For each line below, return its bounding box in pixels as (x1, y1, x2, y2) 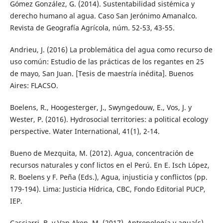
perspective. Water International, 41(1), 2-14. (9, 126, 160, 136)
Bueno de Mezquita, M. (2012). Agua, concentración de (9, 148, 194, 158)
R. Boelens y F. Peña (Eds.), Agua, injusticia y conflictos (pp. (9, 172, 208, 182)
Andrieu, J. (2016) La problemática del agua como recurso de (9, 45, 213, 55)
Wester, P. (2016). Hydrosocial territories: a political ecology (9, 114, 208, 124)
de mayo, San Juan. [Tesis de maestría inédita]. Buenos (9, 69, 194, 79)
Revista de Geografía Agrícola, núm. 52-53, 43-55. (9, 23, 175, 33)
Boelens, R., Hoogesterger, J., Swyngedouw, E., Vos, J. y (9, 103, 192, 112)
